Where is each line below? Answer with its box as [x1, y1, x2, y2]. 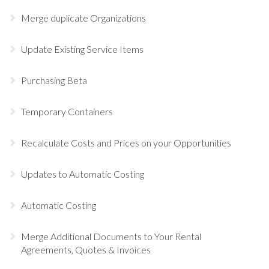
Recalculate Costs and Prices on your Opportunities [21, 136, 231, 148]
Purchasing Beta [21, 74, 87, 86]
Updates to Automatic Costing [21, 168, 144, 180]
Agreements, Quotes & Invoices [21, 243, 151, 255]
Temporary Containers [21, 105, 113, 117]
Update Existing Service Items [21, 43, 144, 55]
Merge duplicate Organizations [21, 11, 146, 23]
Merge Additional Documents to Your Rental [21, 230, 201, 242]
